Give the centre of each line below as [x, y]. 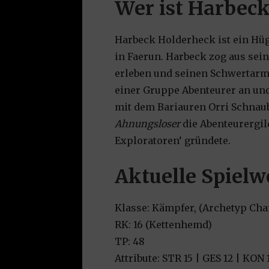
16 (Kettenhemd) [173, 225]
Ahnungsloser [148, 124]
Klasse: [134, 208]
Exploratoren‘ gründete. [173, 141]
